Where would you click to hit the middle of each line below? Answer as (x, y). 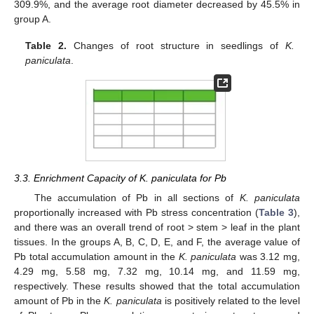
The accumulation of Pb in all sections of (137, 198)
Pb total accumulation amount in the (96, 257)
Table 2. (46, 46)
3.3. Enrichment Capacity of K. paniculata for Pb (120, 178)
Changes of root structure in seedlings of (176, 46)
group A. (33, 19)
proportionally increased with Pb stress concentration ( (136, 213)
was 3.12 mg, (268, 257)
